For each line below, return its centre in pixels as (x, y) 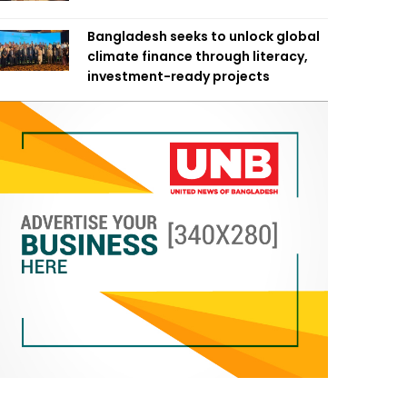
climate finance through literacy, (198, 56)
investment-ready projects (179, 76)
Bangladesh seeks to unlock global (203, 36)
